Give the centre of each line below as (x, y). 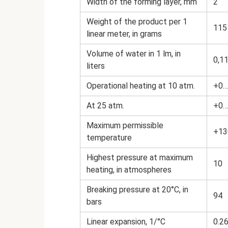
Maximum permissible (125, 125)
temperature (109, 137)
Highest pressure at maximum (140, 157)
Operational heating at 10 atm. (141, 85)
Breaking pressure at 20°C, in (137, 189)
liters (96, 66)
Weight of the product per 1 (137, 21)
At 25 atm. (105, 105)
